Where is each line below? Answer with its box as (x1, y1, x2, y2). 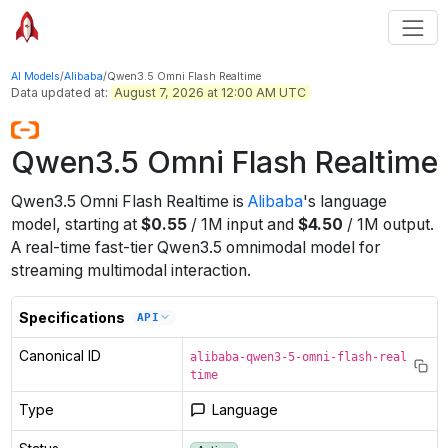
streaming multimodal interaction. (10, 261, 251, 281)
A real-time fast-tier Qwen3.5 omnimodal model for (10, 238, 380, 258)
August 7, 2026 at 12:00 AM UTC (114, 84, 306, 100)
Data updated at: (10, 84, 111, 100)
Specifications (18, 308, 125, 326)
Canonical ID (18, 347, 101, 365)
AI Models (10, 69, 60, 83)
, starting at (55, 215, 137, 235)
